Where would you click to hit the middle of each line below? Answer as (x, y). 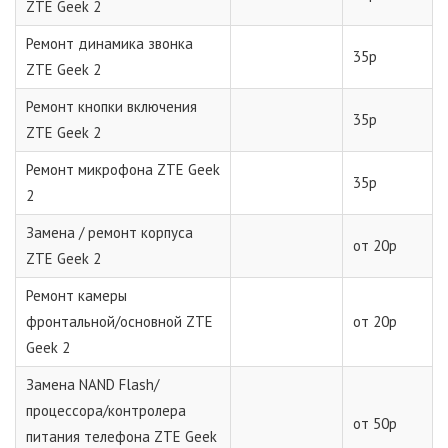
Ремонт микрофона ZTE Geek (123, 169)
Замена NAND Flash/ (92, 384)
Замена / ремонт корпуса (109, 232)
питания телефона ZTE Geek (121, 436)
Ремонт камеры (76, 295)
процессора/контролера (106, 410)
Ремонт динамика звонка (109, 43)
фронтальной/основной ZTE (119, 321)
